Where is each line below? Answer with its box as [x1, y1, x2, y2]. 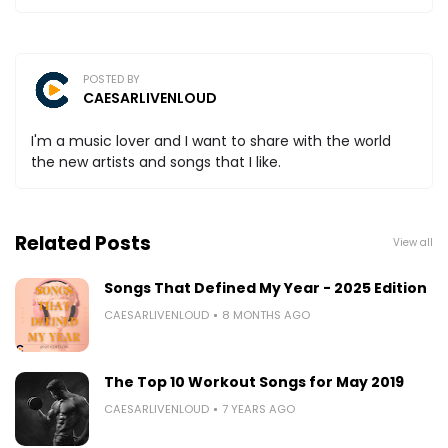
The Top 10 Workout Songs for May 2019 [104, 371, 404, 392]
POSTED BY [83, 70, 140, 87]
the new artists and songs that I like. [31, 151, 281, 172]
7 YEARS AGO [222, 400, 295, 417]
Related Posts [15, 229, 151, 257]
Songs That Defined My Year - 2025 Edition [104, 277, 427, 298]
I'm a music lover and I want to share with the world [31, 130, 391, 151]
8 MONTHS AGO [222, 306, 310, 323]
